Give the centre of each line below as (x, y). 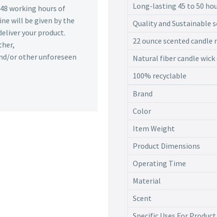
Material (147, 181)
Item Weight (154, 129)
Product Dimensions (166, 146)
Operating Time (159, 163)
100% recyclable (159, 76)
